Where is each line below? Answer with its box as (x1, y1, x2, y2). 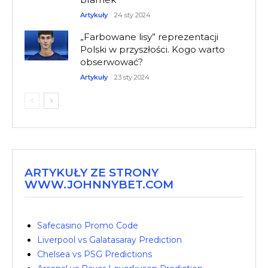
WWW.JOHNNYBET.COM (25, 178, 173, 192)
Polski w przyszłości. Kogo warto (80, 44, 226, 56)
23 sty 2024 (114, 73, 150, 82)
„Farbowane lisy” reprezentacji (80, 31, 219, 43)
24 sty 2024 (114, 11, 151, 20)
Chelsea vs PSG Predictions (37, 249, 152, 260)
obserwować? (80, 56, 144, 68)
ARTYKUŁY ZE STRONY (25, 166, 159, 180)
